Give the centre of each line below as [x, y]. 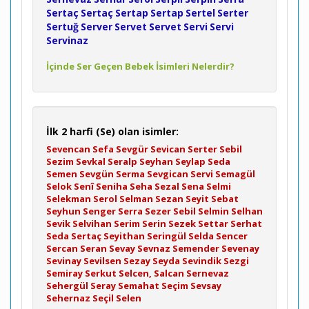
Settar [213, 223]
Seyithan [124, 236]
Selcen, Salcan [151, 273]
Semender [196, 248]
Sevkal [91, 161]
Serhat [246, 223]
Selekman [69, 199]
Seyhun [63, 211]
